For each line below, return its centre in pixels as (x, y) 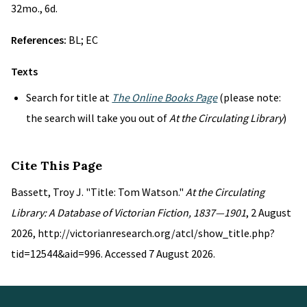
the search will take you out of (98, 118)
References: (40, 40)
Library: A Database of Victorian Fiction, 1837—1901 (128, 212)
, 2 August (269, 212)
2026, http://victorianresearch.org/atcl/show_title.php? (143, 233)
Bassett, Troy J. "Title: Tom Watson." (98, 192)
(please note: (249, 97)
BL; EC (83, 40)
